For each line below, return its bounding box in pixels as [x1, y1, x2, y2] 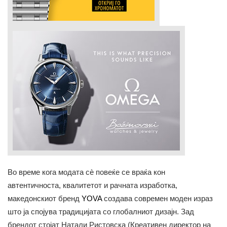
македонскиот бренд [8, 194, 82, 203]
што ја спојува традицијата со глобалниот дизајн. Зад [8, 207, 194, 216]
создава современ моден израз [102, 194, 213, 203]
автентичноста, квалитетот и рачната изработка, [8, 180, 177, 190]
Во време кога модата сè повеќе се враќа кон [8, 167, 165, 176]
